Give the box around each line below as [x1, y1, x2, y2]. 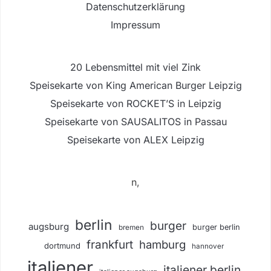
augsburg [28, 220, 69, 232]
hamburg [139, 237, 186, 251]
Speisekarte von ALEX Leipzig [67, 133, 204, 146]
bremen [118, 223, 144, 232]
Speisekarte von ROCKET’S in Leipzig [50, 97, 221, 109]
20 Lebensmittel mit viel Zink [70, 60, 201, 73]
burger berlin [192, 222, 240, 232]
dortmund [44, 240, 80, 250]
